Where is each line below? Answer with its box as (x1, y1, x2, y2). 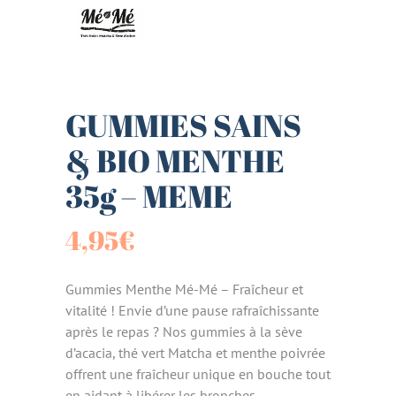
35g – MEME (65, 174, 232, 217)
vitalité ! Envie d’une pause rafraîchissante (65, 301, 319, 319)
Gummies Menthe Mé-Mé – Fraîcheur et (65, 279, 303, 298)
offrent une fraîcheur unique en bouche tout (65, 364, 331, 383)
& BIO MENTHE (65, 139, 285, 181)
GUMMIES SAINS (65, 103, 301, 146)
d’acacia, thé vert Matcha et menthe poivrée (65, 343, 325, 362)
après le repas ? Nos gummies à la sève (65, 322, 302, 340)
